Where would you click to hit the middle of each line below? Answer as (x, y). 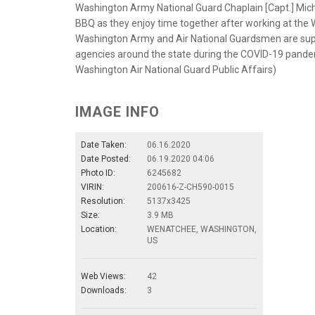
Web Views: (103, 276)
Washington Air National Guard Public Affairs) (176, 69)
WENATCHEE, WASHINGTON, (202, 229)
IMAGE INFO (117, 111)
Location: (99, 229)
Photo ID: (98, 173)
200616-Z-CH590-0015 (191, 187)
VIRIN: (92, 187)
